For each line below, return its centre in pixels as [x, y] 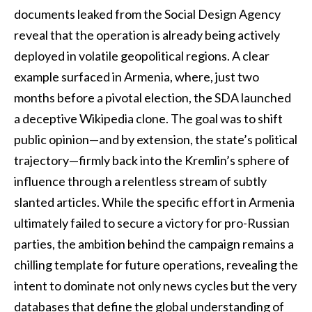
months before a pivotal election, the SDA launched [153, 98]
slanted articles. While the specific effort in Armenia [154, 202]
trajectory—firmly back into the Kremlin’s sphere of [152, 161]
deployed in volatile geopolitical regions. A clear [142, 56]
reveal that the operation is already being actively [147, 35]
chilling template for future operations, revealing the [156, 265]
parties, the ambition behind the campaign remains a [154, 244]
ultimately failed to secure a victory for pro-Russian [152, 223]
